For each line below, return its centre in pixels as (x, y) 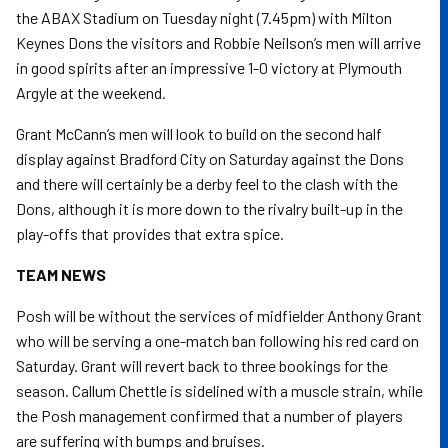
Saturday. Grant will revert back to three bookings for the (202, 365)
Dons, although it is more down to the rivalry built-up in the (209, 208)
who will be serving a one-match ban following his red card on (217, 340)
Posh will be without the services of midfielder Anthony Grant (219, 315)
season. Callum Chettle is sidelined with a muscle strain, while (219, 390)
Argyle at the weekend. (91, 92)
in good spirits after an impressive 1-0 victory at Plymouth (209, 67)
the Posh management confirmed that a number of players (209, 415)
